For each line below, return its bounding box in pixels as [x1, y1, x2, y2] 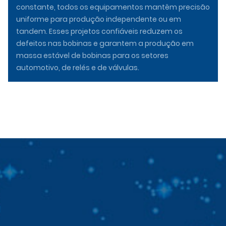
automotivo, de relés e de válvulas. [16, 62, 139, 73]
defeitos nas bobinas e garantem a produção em [16, 38, 194, 48]
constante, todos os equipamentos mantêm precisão [16, 2, 210, 12]
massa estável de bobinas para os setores [16, 50, 168, 61]
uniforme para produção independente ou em [16, 14, 181, 24]
